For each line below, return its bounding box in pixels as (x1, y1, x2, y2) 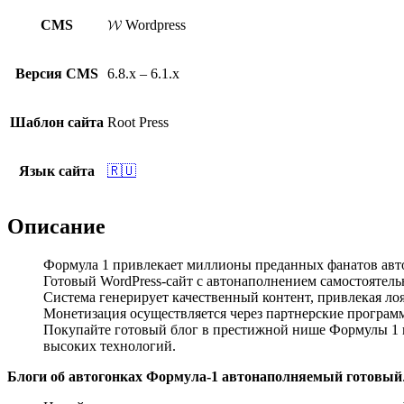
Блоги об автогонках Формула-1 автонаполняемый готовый (7, 368, 402, 384)
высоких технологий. (43, 337, 176, 353)
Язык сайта (19, 162, 95, 179)
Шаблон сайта (10, 114, 104, 130)
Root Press (107, 114, 169, 130)
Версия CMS (15, 65, 98, 81)
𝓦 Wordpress (107, 16, 186, 32)
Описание (7, 214, 106, 238)
